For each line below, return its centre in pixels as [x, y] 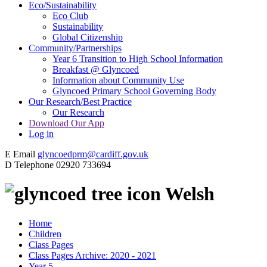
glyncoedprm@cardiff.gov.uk [93, 154]
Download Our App [66, 123]
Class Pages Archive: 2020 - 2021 [92, 255]
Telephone [34, 164]
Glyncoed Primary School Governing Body [134, 91]
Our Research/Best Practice [80, 101]
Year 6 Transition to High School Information [138, 58]
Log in [41, 133]
